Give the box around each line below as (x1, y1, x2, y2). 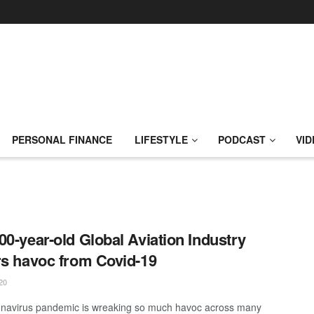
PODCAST (218, 132, 266, 146)
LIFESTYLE (135, 132, 188, 146)
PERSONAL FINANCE (12, 132, 112, 146)
